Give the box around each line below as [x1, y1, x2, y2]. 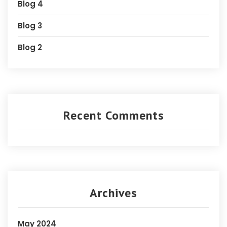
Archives [90, 185, 137, 201]
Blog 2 [18, 42, 42, 53]
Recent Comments [63, 107, 164, 124]
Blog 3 [18, 20, 42, 31]
